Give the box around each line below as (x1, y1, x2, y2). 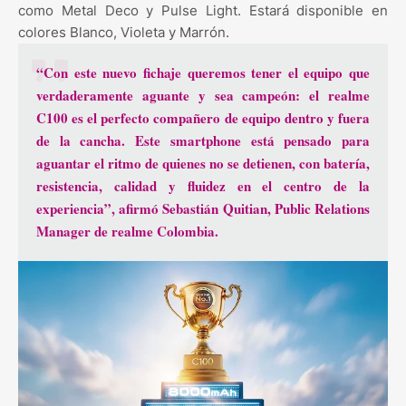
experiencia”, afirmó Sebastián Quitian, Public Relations (36, 198, 370, 218)
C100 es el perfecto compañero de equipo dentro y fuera (36, 107, 370, 128)
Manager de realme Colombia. (36, 220, 218, 241)
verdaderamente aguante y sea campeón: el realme (36, 84, 370, 105)
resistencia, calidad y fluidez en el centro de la (36, 175, 370, 196)
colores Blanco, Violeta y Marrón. (18, 23, 229, 41)
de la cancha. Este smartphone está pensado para (36, 130, 370, 150)
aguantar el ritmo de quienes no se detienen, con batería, (36, 152, 370, 173)
